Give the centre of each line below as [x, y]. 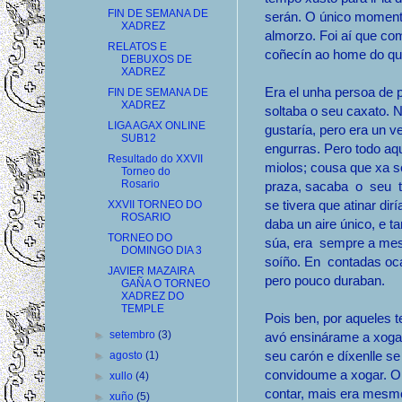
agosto [128, 355]
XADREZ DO [152, 296]
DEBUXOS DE [156, 59]
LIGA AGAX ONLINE [156, 126]
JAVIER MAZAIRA [150, 271]
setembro [134, 335]
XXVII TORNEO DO [154, 205]
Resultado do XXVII [155, 159]
